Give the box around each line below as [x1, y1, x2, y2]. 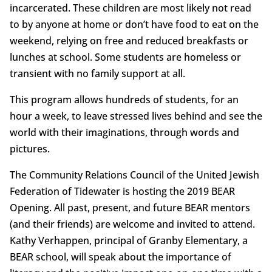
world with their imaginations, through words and [9, 126, 239, 140]
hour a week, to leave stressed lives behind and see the [9, 109, 262, 123]
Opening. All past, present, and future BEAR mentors [9, 201, 250, 215]
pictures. [9, 142, 50, 156]
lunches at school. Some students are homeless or [9, 50, 241, 64]
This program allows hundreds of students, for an [9, 93, 239, 107]
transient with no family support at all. [9, 67, 185, 81]
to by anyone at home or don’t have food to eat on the [9, 18, 259, 32]
